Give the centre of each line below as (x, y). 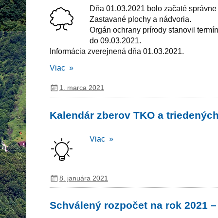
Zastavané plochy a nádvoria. (140, 19)
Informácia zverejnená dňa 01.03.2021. (117, 51)
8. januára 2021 (83, 178)
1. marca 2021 (82, 88)
